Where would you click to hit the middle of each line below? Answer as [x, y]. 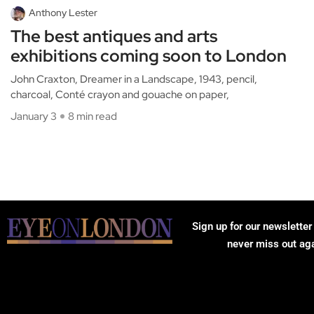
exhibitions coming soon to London [149, 56]
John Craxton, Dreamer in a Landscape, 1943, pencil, [134, 80]
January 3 [34, 117]
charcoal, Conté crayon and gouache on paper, [120, 95]
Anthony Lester [63, 13]
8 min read [93, 117]
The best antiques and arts [114, 36]
